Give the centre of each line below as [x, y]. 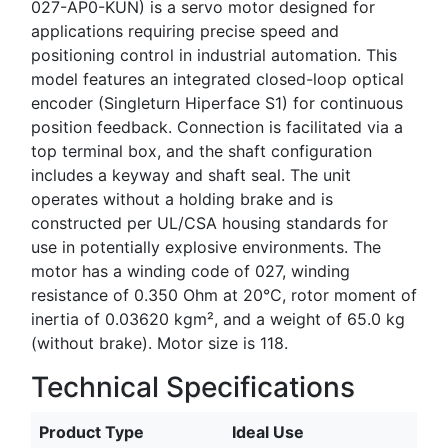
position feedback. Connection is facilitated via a [217, 126]
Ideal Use [268, 431]
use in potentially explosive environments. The [206, 246]
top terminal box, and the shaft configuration [201, 150]
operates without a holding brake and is [182, 198]
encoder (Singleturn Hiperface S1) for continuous [217, 102]
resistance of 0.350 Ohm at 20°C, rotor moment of [224, 294]
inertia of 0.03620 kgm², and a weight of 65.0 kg [218, 318]
